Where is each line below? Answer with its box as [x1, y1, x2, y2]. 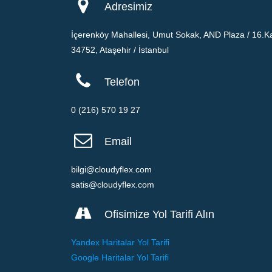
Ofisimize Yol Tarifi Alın [104, 208, 214, 220]
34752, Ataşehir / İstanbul [71, 45, 169, 55]
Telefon [104, 76, 140, 88]
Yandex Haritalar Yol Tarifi [71, 237, 169, 247]
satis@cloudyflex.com [71, 180, 154, 189]
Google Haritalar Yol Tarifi [71, 253, 169, 262]
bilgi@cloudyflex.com [71, 165, 152, 174]
